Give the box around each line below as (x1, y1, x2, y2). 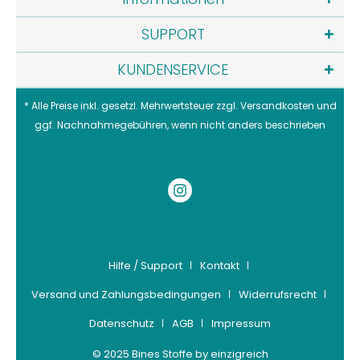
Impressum (211, 316, 271, 331)
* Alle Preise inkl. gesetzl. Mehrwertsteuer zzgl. (23, 99, 240, 112)
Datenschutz (89, 316, 154, 331)
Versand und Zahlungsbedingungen (31, 287, 221, 302)
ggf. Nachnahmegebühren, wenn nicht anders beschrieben (35, 118, 325, 132)
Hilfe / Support (108, 258, 182, 273)
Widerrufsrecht (239, 287, 317, 302)
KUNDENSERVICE (117, 59, 228, 80)
